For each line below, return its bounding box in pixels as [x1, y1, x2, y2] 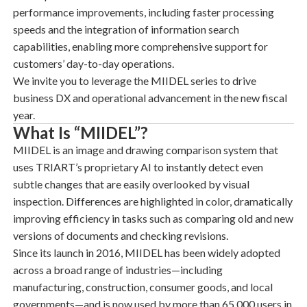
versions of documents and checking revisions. [12, 229, 228, 242]
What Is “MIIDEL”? [12, 123, 148, 143]
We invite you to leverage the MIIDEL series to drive [12, 74, 256, 87]
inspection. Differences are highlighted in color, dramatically [12, 195, 293, 208]
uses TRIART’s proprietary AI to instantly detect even [12, 160, 263, 173]
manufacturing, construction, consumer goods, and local [12, 280, 273, 293]
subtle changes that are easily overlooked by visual [12, 177, 249, 191]
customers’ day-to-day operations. [12, 57, 174, 70]
